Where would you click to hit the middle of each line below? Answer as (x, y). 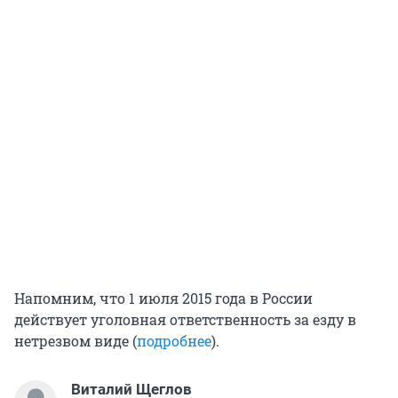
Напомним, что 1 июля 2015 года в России (163, 298)
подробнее (174, 341)
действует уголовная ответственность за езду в (185, 320)
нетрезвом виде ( (76, 341)
